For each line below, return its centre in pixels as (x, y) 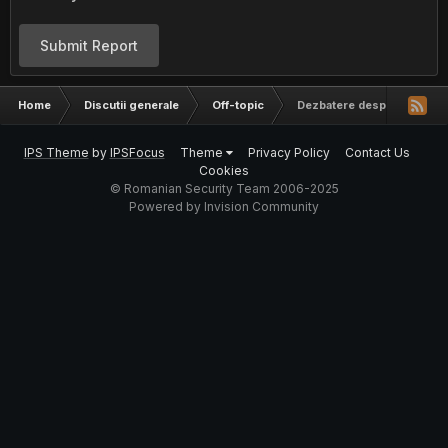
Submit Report (89, 45)
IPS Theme (56, 152)
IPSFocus (137, 152)
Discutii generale (131, 105)
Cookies (224, 170)
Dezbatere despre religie (367, 105)
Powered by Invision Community (224, 206)
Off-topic (238, 105)
